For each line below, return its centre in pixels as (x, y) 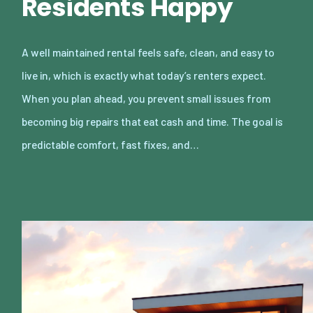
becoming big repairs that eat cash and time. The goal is (152, 121)
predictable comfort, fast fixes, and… (110, 144)
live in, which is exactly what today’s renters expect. (144, 75)
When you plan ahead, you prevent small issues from (146, 98)
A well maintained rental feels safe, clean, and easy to (148, 52)
